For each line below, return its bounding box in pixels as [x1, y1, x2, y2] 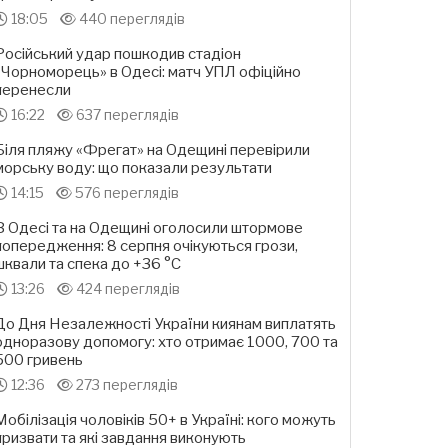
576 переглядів [72, 184, 179, 202]
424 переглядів [73, 280, 180, 298]
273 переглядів [73, 376, 178, 394]
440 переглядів [76, 10, 185, 28]
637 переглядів [73, 106, 179, 124]
